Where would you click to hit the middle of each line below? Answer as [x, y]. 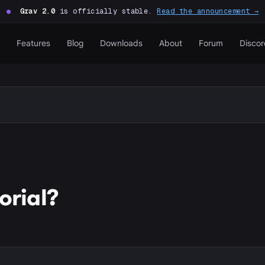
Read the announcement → [208, 11]
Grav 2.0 [38, 11]
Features [33, 43]
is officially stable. [106, 11]
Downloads [121, 43]
